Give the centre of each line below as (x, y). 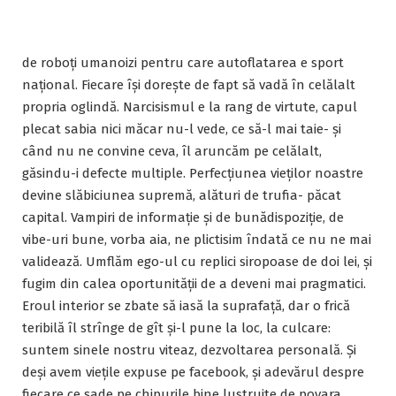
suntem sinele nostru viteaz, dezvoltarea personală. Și (189, 350)
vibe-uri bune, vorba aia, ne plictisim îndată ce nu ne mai (197, 239)
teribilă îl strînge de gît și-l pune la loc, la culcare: (176, 327)
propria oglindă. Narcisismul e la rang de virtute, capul (190, 107)
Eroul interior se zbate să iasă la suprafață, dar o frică (186, 305)
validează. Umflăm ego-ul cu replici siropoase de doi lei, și (197, 261)
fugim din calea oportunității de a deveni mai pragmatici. (194, 283)
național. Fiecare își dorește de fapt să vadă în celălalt (189, 84)
